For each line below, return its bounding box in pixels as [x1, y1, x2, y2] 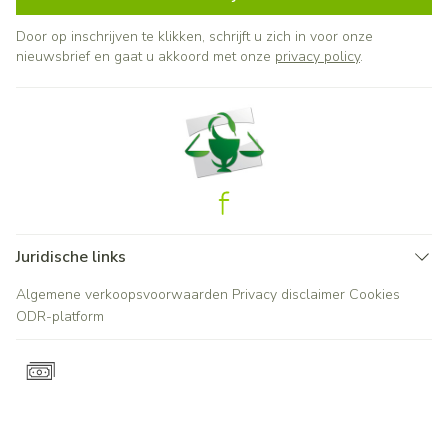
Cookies [349, 285, 400, 304]
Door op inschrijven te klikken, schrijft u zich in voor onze [16, 27, 373, 46]
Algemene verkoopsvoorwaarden [16, 285, 228, 304]
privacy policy [275, 47, 360, 66]
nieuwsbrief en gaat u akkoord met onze [16, 47, 275, 66]
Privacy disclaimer [232, 285, 345, 304]
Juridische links [16, 246, 126, 268]
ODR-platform [16, 307, 104, 326]
